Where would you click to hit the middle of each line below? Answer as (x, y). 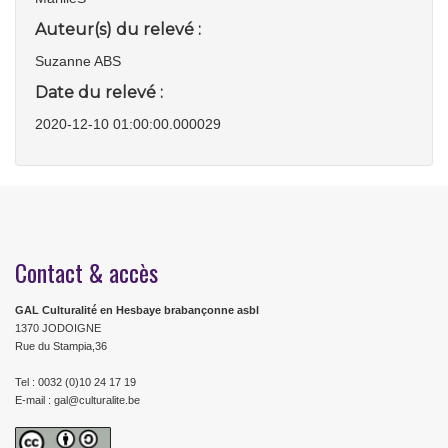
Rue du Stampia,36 (61, 346)
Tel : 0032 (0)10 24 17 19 (75, 382)
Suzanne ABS (78, 61)
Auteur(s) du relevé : (118, 29)
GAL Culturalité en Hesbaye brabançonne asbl (137, 310)
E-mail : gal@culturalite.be (77, 400)
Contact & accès (86, 272)
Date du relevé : (99, 92)
